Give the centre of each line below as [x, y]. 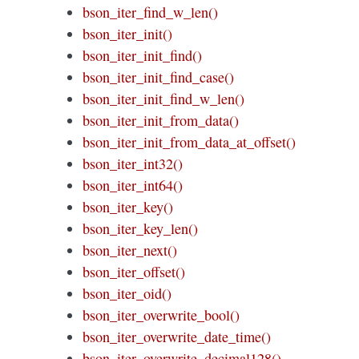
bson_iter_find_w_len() [151, 12]
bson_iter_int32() [133, 163]
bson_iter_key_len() [141, 228]
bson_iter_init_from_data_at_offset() [190, 141]
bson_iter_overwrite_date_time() [177, 336]
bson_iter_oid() [127, 293]
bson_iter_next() [130, 250]
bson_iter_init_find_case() [159, 77]
